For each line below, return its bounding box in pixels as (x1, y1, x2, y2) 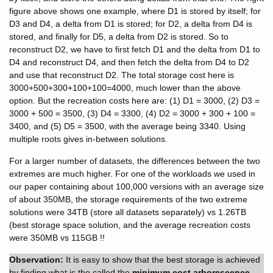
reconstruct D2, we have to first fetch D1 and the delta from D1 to (9, 44, 260, 55)
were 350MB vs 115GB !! (9, 233, 105, 243)
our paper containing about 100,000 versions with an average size (9, 182, 264, 192)
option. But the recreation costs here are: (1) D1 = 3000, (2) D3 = (9, 96, 260, 106)
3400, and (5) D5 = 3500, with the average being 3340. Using (9, 121, 246, 132)
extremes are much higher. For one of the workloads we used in (9, 169, 255, 179)
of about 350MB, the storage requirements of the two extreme (9, 194, 247, 205)
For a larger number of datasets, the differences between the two (9, 156, 260, 166)
